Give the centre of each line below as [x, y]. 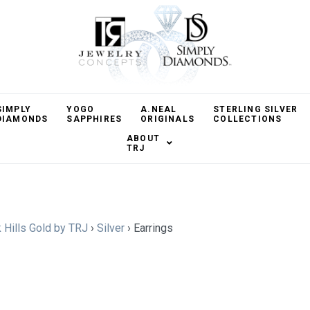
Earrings [152, 228]
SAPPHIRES [94, 119]
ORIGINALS [168, 119]
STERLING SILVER [256, 109]
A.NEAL [159, 109]
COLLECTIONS [248, 119]
